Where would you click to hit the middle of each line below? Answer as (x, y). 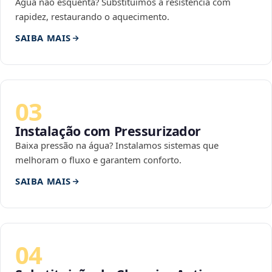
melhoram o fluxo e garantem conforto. (98, 160)
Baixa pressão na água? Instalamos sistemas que (117, 145)
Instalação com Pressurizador (108, 131)
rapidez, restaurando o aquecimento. (92, 17)
